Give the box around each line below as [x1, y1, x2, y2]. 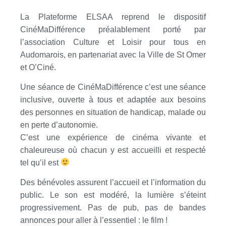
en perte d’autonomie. [20, 120, 98, 129]
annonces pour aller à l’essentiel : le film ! [20, 216, 167, 225]
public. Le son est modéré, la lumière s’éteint [20, 191, 206, 200]
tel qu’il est [20, 158, 61, 167]
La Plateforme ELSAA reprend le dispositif [20, 12, 206, 21]
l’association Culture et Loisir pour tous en [20, 37, 206, 46]
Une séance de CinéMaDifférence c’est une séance [20, 82, 206, 91]
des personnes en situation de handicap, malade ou [20, 107, 206, 117]
